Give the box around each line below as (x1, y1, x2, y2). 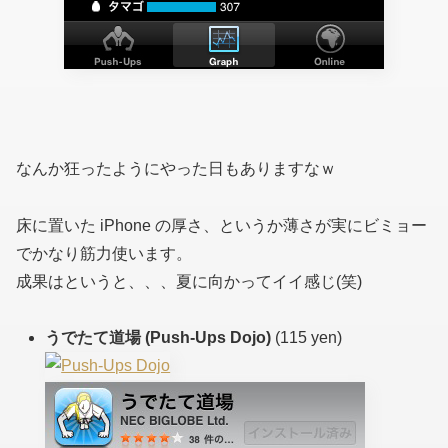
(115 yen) (275, 329, 343, 347)
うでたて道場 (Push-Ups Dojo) (45, 329, 272, 347)
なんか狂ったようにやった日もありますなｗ (16, 159, 336, 177)
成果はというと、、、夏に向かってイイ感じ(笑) (16, 272, 362, 290)
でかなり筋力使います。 (16, 244, 192, 262)
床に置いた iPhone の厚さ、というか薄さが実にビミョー (16, 216, 427, 234)
